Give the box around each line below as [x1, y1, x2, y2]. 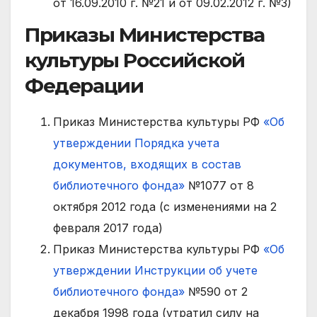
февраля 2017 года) [53, 221, 163, 236]
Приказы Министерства [25, 23, 265, 47]
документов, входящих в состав [53, 157, 241, 172]
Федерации [25, 74, 144, 98]
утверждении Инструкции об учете [53, 263, 258, 278]
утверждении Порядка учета [53, 136, 219, 151]
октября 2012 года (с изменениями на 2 [53, 200, 277, 214]
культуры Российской [25, 48, 245, 73]
